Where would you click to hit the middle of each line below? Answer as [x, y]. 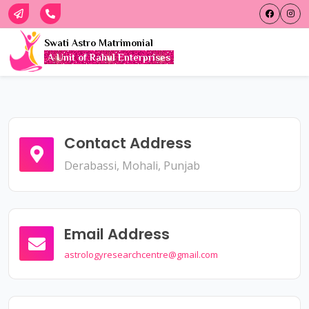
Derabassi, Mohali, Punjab [132, 165]
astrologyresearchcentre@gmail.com [141, 254]
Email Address [117, 234]
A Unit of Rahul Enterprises [109, 58]
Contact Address [128, 143]
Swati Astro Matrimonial [99, 43]
